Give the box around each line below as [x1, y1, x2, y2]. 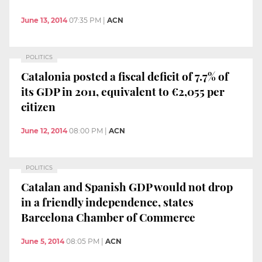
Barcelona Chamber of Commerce [21, 209, 195, 225]
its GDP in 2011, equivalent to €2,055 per [21, 83, 225, 99]
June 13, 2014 [21, 16, 67, 25]
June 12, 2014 [21, 126, 67, 136]
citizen [21, 98, 56, 114]
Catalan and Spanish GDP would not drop [21, 178, 233, 194]
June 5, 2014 [21, 237, 64, 246]
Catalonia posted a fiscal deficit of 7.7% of [21, 68, 229, 84]
